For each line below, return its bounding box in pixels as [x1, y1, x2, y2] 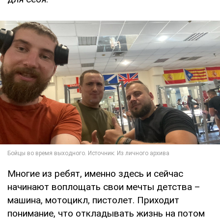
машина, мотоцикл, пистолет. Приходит [7, 194, 179, 206]
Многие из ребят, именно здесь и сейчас [7, 168, 183, 179]
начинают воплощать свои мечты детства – [7, 181, 200, 192]
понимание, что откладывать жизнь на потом [7, 208, 205, 219]
